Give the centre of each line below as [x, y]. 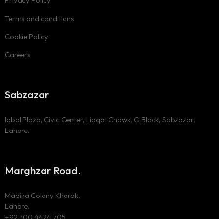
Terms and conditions [40, 18]
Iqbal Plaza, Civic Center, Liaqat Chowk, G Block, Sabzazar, [100, 120]
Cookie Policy [27, 36]
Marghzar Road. [43, 170]
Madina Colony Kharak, [43, 195]
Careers [18, 55]
